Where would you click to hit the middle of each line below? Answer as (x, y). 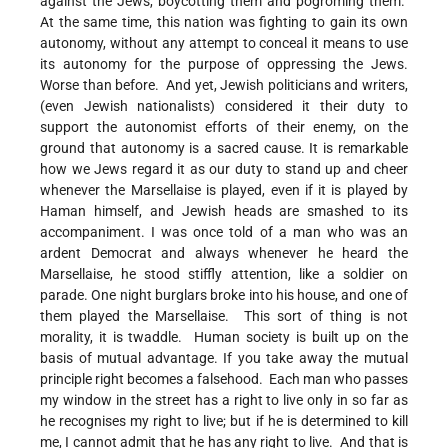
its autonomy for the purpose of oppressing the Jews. (224, 64)
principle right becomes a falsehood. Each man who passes (224, 379)
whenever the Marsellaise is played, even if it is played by (224, 190)
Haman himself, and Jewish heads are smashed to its (224, 211)
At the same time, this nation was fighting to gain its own (224, 22)
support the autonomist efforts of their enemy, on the (224, 127)
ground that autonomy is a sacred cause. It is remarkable (224, 148)
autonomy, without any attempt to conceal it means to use (224, 43)
